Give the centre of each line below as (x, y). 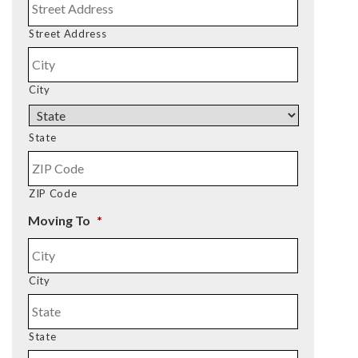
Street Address (68, 33)
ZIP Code (53, 193)
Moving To (59, 220)
